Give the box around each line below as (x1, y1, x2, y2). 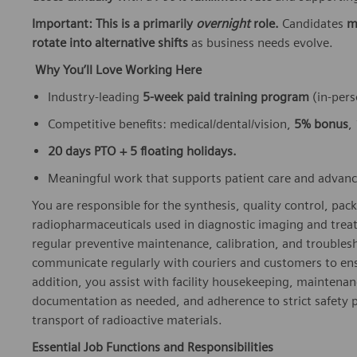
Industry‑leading (48, 89, 143, 105)
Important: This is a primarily (32, 16, 196, 32)
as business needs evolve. (188, 35, 333, 51)
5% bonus (294, 116, 348, 132)
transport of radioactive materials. (32, 312, 222, 328)
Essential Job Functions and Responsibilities (32, 339, 273, 355)
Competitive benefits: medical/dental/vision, (48, 116, 294, 132)
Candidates (282, 16, 347, 32)
